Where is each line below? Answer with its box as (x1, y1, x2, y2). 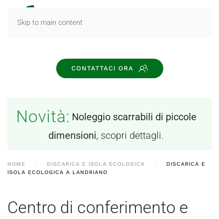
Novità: (16, 107, 70, 126)
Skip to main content (17, 18, 83, 27)
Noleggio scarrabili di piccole (71, 110, 197, 123)
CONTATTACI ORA (71, 65, 133, 72)
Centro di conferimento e (7, 197, 188, 217)
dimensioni (48, 130, 96, 141)
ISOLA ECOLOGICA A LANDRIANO (7, 169, 108, 175)
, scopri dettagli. (96, 130, 164, 141)
